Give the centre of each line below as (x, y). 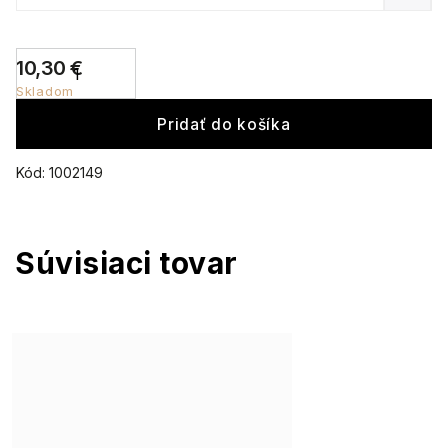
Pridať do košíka (224, 124)
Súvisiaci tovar (126, 263)
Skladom (45, 91)
